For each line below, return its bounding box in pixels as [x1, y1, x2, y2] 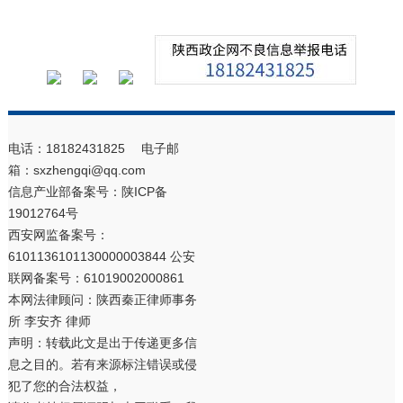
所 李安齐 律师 [7, 314, 91, 329]
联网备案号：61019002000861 [7, 271, 184, 286]
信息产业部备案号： [7, 184, 121, 200]
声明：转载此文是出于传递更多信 [7, 336, 197, 351]
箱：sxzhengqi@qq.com [7, 163, 146, 178]
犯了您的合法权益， [7, 379, 121, 394]
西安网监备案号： [7, 228, 109, 243]
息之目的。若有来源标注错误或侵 [7, 357, 197, 372]
